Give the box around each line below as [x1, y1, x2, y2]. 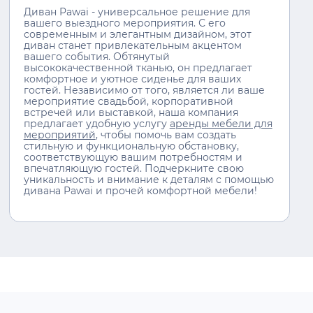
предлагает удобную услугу [23, 118, 170, 130]
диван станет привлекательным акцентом [23, 40, 242, 52]
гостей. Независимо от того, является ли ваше [23, 85, 265, 96]
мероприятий [23, 129, 96, 141]
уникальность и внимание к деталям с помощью [23, 174, 274, 186]
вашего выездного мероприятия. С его [23, 17, 226, 29]
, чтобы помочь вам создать [95, 129, 236, 141]
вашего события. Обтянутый [23, 51, 170, 63]
